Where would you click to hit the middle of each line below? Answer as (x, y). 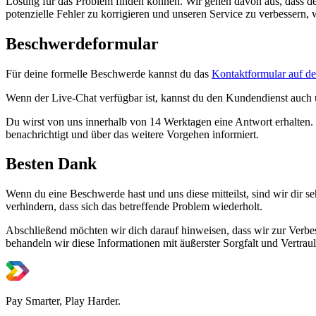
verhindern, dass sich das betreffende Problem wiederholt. (135, 207)
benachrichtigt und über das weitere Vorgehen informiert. (132, 134)
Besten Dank (51, 164)
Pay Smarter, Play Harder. (63, 301)
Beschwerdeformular (84, 43)
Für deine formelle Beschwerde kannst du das (109, 73)
